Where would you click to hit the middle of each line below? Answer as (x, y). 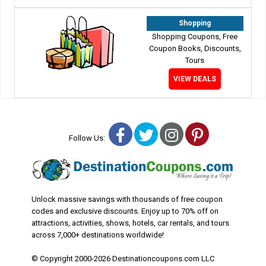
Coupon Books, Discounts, (195, 49)
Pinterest (232, 135)
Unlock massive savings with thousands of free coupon (127, 199)
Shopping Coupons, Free (195, 37)
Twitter (176, 135)
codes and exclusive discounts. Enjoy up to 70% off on (125, 211)
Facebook (157, 135)
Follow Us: (89, 138)
